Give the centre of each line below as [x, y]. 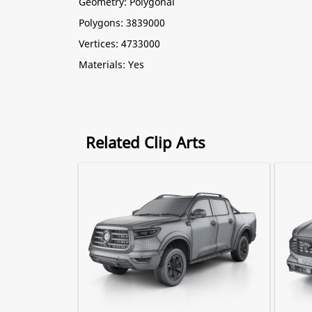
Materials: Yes [111, 64]
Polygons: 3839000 [122, 23]
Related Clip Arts [146, 142]
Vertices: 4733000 [119, 44]
